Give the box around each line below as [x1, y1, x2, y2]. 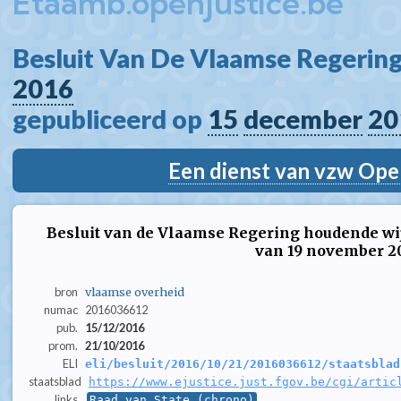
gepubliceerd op [13, 104, 208, 134]
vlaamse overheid [84, 285, 184, 300]
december [243, 104, 363, 134]
